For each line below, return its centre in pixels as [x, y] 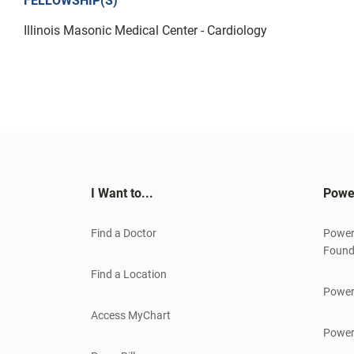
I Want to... [122, 194]
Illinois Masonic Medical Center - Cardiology [145, 31]
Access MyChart [131, 316]
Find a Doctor [124, 233]
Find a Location [129, 275]
